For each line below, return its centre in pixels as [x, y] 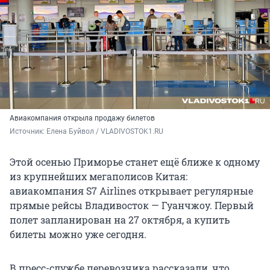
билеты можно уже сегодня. [78, 234]
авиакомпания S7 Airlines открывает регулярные [131, 191]
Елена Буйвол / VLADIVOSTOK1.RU [105, 132]
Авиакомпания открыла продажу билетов [82, 118]
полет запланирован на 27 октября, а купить [120, 220]
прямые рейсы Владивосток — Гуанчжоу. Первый [132, 206]
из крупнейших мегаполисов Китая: [99, 177]
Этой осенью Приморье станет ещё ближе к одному [135, 162]
